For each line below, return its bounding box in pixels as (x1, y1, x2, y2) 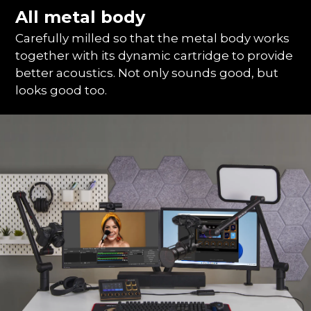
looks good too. (15, 83, 108, 98)
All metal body (15, 7, 146, 28)
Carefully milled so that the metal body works (15, 31, 290, 46)
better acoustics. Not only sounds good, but (15, 66, 279, 81)
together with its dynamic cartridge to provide (15, 49, 294, 63)
